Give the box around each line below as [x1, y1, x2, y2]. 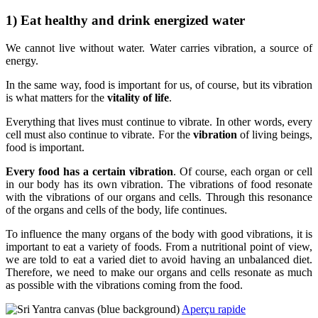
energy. [6, 55, 38, 67]
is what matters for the [6, 92, 107, 104]
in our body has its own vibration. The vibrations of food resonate [6, 178, 312, 191]
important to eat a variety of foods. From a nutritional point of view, [6, 241, 312, 253]
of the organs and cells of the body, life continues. [6, 204, 227, 216]
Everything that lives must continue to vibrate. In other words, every [6, 116, 312, 128]
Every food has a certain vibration [6, 165, 173, 178]
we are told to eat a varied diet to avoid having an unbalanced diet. [6, 253, 312, 266]
